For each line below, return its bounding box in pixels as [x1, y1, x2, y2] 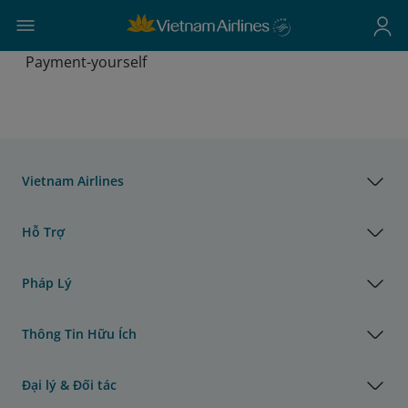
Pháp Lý [22, 273, 72, 291]
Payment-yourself [22, 52, 147, 72]
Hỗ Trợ [22, 222, 65, 240]
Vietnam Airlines [22, 171, 124, 189]
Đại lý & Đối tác [22, 375, 117, 393]
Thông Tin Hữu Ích [22, 324, 137, 342]
